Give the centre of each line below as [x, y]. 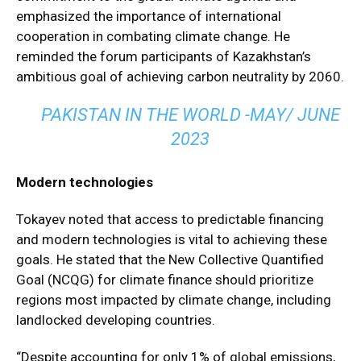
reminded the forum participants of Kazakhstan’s [164, 56]
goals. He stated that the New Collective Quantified [170, 259]
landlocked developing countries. [116, 320]
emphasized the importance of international [149, 16]
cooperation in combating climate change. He [153, 36]
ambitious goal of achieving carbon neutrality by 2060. [180, 77]
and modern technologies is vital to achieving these [172, 239]
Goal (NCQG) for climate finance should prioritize [165, 280]
